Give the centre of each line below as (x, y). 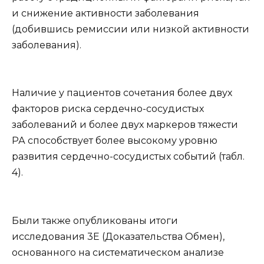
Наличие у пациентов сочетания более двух (122, 93)
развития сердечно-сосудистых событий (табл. (128, 157)
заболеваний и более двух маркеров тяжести (125, 125)
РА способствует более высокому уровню (115, 141)
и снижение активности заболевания (105, 13)
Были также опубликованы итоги (95, 220)
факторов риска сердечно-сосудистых (108, 109)
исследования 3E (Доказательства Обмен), (118, 236)
